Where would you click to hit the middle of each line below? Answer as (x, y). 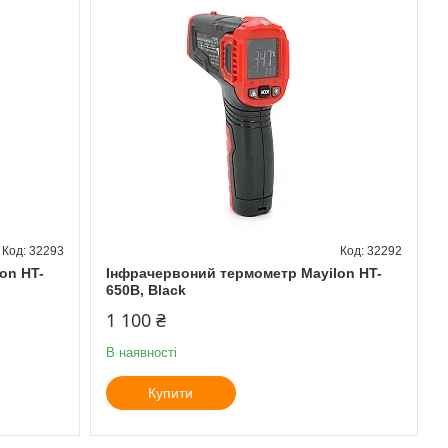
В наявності (141, 352)
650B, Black (145, 289)
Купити (171, 392)
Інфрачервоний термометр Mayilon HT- (243, 272)
